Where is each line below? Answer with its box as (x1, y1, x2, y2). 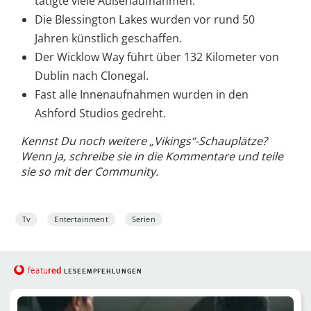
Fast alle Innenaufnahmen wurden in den (35, 86, 249, 102)
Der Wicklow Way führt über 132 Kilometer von (35, 49, 279, 65)
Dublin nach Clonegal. (35, 67, 149, 83)
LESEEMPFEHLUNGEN (63, 267, 142, 275)
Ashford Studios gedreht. (35, 105, 166, 121)
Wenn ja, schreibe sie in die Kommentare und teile (21, 148, 283, 164)
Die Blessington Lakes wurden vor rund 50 (35, 11, 255, 27)
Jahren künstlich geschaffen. (35, 30, 182, 46)
